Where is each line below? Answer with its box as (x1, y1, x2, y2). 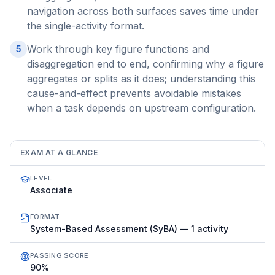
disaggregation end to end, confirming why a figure (27, 58, 264, 70)
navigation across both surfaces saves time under (27, 5, 259, 17)
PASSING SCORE (30, 251, 89, 260)
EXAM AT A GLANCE (20, 148, 98, 157)
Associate (30, 185, 72, 195)
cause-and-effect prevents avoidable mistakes (27, 87, 241, 99)
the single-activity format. (27, 20, 144, 32)
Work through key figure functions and (27, 43, 209, 55)
